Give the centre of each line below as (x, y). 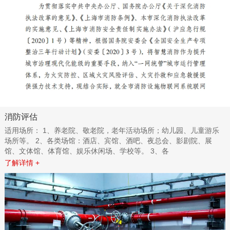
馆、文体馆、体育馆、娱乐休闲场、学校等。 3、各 (87, 151)
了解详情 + (22, 162)
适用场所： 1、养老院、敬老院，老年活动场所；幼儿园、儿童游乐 (112, 130)
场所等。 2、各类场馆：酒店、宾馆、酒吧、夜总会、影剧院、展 (108, 140)
